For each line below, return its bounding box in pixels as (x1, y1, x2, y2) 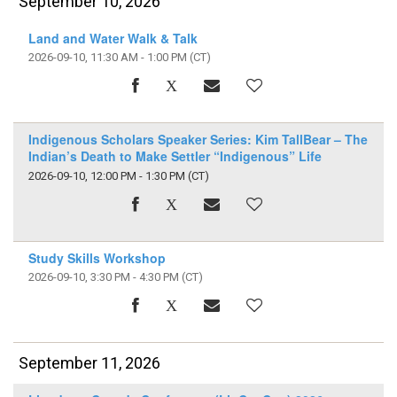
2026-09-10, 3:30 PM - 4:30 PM (27, 269, 179, 284)
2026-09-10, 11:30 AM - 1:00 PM (27, 51, 187, 65)
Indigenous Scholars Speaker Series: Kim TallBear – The (27, 130, 368, 149)
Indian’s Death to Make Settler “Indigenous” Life (27, 147, 322, 166)
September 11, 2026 (19, 354, 161, 373)
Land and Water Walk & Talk (27, 29, 198, 47)
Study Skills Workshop (27, 248, 166, 267)
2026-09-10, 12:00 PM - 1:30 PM (27, 168, 185, 183)
